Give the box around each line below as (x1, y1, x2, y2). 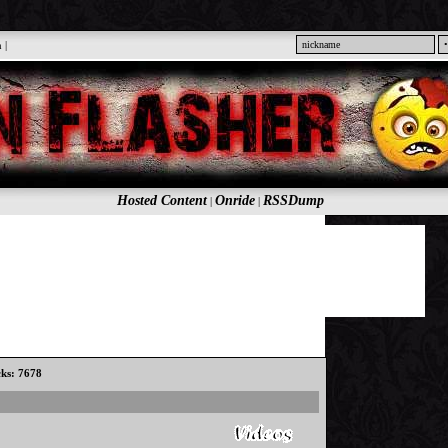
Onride (214, 193, 255, 208)
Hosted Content (116, 193, 207, 208)
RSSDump (262, 193, 324, 208)
